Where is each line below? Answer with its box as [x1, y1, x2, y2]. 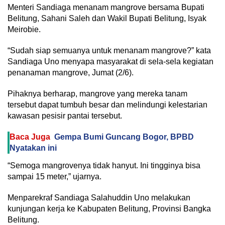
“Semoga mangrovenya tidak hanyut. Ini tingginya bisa [8, 161, 200, 170]
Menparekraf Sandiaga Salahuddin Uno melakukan [8, 193, 190, 202]
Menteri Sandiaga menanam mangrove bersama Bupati [8, 3, 204, 12]
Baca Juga [10, 133, 50, 141]
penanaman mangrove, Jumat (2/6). [8, 68, 134, 77]
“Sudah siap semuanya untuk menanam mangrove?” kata [8, 46, 211, 55]
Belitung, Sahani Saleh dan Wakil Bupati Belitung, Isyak [8, 14, 206, 23]
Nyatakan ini [10, 144, 57, 152]
